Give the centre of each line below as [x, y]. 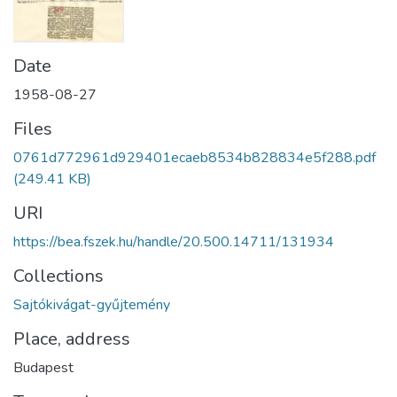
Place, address [72, 339]
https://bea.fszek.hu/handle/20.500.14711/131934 [174, 242]
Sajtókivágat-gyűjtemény [92, 305]
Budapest [43, 368]
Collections [58, 276]
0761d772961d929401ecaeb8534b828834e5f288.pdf [195, 158]
